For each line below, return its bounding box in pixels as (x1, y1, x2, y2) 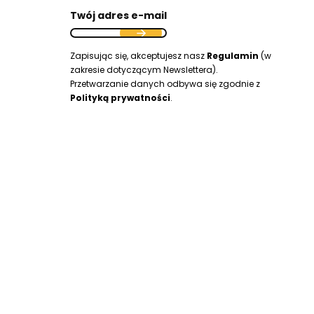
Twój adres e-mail (70, 8, 167, 23)
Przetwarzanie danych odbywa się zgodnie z (70, 78, 260, 90)
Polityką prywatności (70, 92, 170, 104)
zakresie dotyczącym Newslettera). (70, 64, 218, 76)
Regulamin (207, 50, 259, 62)
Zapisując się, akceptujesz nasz (70, 50, 207, 62)
